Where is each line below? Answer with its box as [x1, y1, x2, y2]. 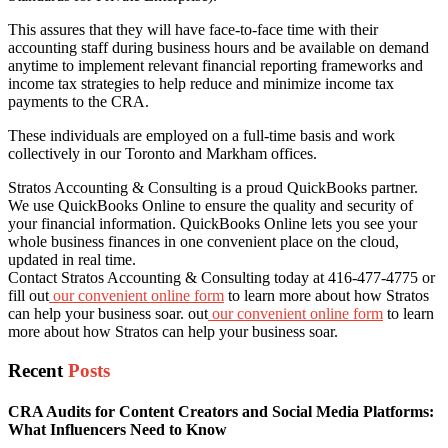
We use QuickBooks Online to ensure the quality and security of [8, 197, 413, 214]
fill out [8, 287, 49, 304]
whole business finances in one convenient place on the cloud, [8, 233, 399, 250]
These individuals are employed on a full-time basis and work [8, 127, 395, 144]
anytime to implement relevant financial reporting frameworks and [8, 57, 423, 74]
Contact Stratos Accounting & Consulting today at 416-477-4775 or [8, 269, 435, 286]
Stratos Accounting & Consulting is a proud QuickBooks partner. [8, 179, 418, 196]
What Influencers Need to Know [8, 420, 227, 438]
